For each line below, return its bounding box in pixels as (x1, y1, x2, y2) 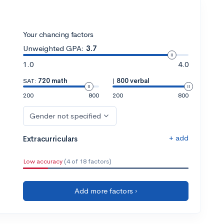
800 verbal (116, 76, 149, 85)
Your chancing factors (23, 29, 93, 39)
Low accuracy (23, 156, 62, 165)
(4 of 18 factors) (62, 156, 111, 165)
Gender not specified (29, 110, 101, 120)
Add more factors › (74, 185, 137, 195)
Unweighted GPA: (23, 43, 84, 53)
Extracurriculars (23, 133, 78, 143)
